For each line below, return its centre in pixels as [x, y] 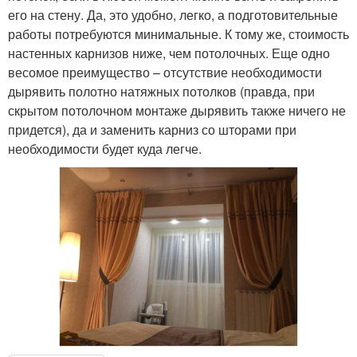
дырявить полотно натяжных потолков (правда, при [161, 91]
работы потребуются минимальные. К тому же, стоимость [178, 33]
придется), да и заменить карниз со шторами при [152, 129]
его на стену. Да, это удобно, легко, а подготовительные [173, 14]
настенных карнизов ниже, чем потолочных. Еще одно [169, 53]
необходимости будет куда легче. [105, 148]
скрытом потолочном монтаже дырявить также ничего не [177, 110]
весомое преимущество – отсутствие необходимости [165, 72]
